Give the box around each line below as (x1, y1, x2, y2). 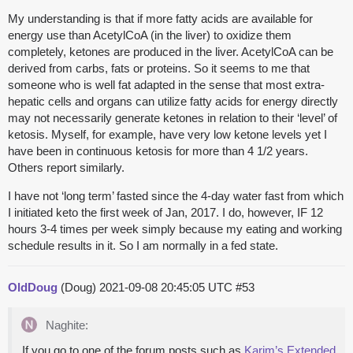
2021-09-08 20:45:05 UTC (99, 281, 236, 295)
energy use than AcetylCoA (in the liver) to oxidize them (8, 28, 292, 43)
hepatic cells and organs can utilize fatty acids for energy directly (8, 95, 338, 109)
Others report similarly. (8, 161, 124, 175)
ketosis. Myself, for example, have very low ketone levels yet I (8, 128, 327, 142)
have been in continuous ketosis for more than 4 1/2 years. (8, 144, 308, 158)
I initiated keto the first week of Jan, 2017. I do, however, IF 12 (8, 206, 323, 220)
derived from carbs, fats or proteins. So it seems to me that (8, 61, 310, 76)
